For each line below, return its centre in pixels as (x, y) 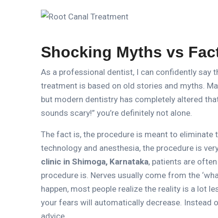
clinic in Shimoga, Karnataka (95, 161)
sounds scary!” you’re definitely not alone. (117, 113)
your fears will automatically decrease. (111, 202)
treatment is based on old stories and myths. (123, 85)
